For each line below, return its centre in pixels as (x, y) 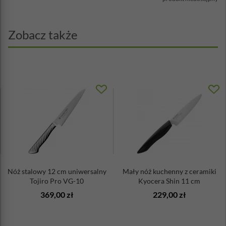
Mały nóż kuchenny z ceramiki (169, 171)
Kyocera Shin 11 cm (169, 181)
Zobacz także (43, 35)
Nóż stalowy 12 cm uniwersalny (57, 171)
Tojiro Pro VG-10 (57, 181)
